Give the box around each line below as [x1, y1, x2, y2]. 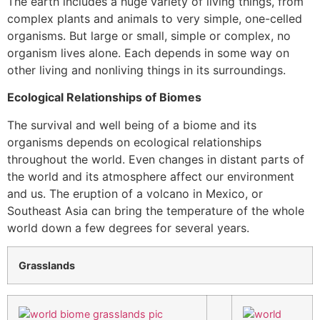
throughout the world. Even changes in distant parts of [7, 151, 304, 166]
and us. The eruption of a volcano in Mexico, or [7, 186, 263, 201]
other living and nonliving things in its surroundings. [7, 62, 286, 77]
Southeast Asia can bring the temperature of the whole [7, 203, 304, 218]
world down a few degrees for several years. [7, 220, 249, 235]
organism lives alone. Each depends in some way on [7, 45, 289, 60]
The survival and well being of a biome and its [7, 117, 256, 132]
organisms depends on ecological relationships [7, 134, 261, 149]
